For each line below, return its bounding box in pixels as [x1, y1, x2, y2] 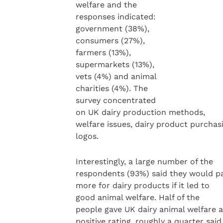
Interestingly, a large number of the [75, 156, 213, 166]
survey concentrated [75, 96, 156, 106]
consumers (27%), [75, 36, 145, 46]
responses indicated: [75, 12, 156, 22]
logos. [75, 131, 99, 141]
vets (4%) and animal [75, 72, 157, 82]
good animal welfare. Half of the [75, 192, 200, 202]
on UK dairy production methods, [75, 108, 205, 117]
